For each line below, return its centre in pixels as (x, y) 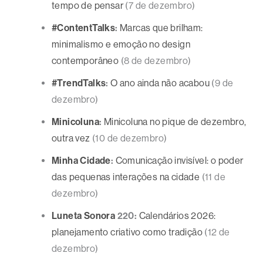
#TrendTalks (79, 83)
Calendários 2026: (177, 216)
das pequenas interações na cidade (126, 177)
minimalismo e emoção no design (121, 45)
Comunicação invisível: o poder (179, 161)
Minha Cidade (81, 161)
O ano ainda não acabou (160, 83)
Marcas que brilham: (161, 28)
